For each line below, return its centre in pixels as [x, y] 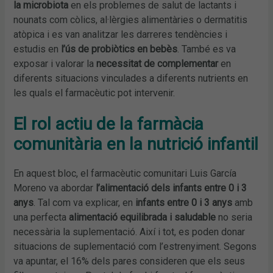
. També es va [207, 49]
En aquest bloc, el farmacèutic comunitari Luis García [125, 174]
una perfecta [41, 218]
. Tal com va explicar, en [83, 203]
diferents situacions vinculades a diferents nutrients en [131, 79]
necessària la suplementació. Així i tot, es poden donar [129, 232]
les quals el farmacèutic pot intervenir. [94, 93]
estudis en [37, 49]
